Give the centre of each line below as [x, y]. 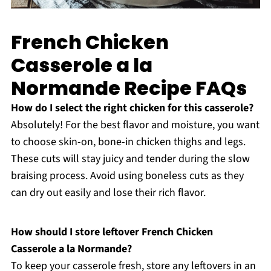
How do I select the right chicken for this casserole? [132, 108]
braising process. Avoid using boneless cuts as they [127, 175]
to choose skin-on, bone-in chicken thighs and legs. [128, 142]
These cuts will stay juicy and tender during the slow [130, 158]
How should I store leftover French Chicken [112, 232]
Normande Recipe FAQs [129, 88]
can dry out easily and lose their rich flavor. [108, 192]
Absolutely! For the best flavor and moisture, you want [135, 125]
